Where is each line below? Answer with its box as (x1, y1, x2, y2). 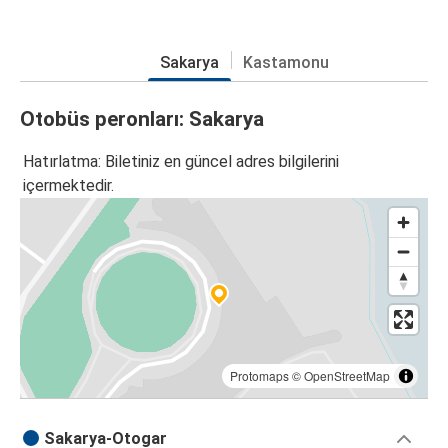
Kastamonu (242, 52, 329, 72)
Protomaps (230, 367, 289, 385)
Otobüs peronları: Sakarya (20, 106, 264, 131)
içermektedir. (23, 176, 114, 196)
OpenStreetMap (304, 367, 390, 385)
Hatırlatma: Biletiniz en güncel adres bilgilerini (23, 152, 339, 172)
